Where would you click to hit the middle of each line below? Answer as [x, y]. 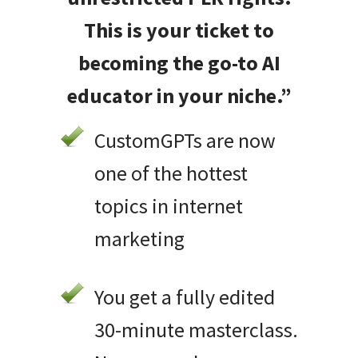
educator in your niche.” [179, 96]
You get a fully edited [185, 297]
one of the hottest [171, 173]
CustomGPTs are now [185, 141]
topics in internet [169, 206]
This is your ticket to [179, 30]
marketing [139, 239]
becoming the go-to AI [179, 63]
